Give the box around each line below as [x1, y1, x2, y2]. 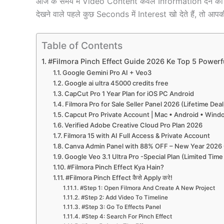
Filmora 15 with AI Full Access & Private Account [63, 131, 210, 140]
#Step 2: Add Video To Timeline [80, 194, 168, 201]
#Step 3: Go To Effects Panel [81, 203, 161, 211]
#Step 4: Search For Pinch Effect [81, 213, 172, 220]
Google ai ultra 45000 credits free [64, 79, 169, 87]
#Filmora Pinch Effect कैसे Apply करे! [65, 173, 173, 182]
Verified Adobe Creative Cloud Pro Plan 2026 [64, 121, 203, 129]
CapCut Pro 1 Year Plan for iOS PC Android [64, 89, 194, 98]
